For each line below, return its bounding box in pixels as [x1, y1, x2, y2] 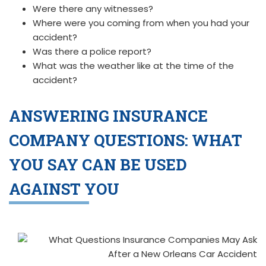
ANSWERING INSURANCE [9, 106, 208, 126]
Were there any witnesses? [33, 2, 153, 15]
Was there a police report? [33, 45, 151, 58]
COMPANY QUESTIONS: [9, 130, 192, 150]
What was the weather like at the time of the [33, 59, 234, 72]
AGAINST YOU [9, 179, 119, 199]
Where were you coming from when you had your [33, 17, 249, 29]
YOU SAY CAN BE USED [9, 154, 187, 175]
